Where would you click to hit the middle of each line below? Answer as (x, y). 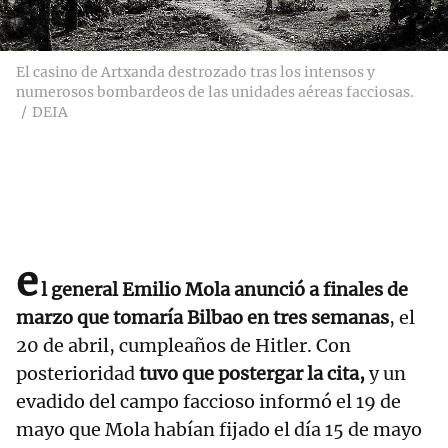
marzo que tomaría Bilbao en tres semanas (202, 318)
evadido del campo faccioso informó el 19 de (208, 402)
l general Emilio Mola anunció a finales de (224, 290)
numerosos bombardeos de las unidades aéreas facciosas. (215, 92)
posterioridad (75, 374)
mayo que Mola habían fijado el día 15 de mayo (219, 430)
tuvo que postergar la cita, (250, 374)
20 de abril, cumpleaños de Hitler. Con (183, 346)
